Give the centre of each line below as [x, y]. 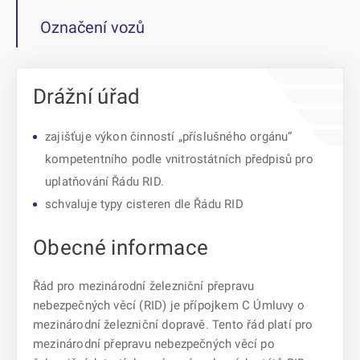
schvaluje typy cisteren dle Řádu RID [144, 204]
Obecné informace [121, 247]
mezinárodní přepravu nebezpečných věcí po [154, 344]
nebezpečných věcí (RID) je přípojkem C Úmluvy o [169, 305]
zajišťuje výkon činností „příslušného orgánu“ [169, 137]
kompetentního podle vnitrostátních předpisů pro [179, 159]
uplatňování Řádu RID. [104, 182]
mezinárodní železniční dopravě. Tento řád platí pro [173, 325]
